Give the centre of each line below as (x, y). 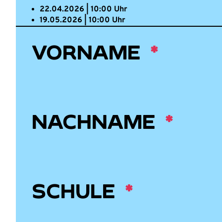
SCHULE (76, 191)
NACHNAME (96, 121)
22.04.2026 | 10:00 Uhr (83, 10)
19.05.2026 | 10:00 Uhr (83, 21)
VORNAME (89, 52)
